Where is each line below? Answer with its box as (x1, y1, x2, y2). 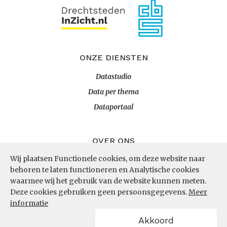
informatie (10, 199, 48, 208)
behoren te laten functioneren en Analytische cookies (10, 165, 199, 174)
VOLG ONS (92, 204, 135, 213)
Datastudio (96, 72, 131, 81)
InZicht (101, 155, 126, 164)
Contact (100, 170, 127, 179)
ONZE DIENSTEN (79, 53, 148, 62)
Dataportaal (94, 102, 133, 111)
